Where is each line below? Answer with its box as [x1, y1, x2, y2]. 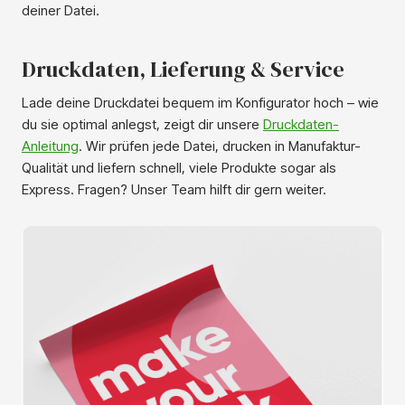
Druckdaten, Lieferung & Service [22, 54, 344, 85]
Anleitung [22, 137, 79, 155]
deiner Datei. [22, 2, 99, 20]
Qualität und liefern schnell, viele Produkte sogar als [22, 159, 336, 177]
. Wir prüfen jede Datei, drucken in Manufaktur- [79, 137, 361, 155]
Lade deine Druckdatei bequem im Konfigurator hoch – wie [22, 94, 379, 112]
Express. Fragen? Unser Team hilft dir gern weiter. [22, 181, 326, 199]
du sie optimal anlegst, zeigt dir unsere [22, 116, 263, 134]
